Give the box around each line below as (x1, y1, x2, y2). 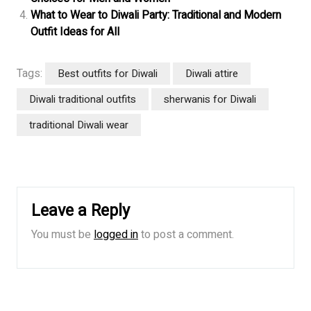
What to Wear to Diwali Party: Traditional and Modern (31, 7, 281, 24)
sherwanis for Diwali (164, 92, 256, 108)
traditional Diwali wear (29, 117, 128, 133)
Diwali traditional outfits (29, 92, 136, 108)
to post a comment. (138, 226, 234, 244)
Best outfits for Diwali (58, 66, 158, 82)
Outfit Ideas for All (31, 24, 119, 41)
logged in (94, 226, 138, 244)
